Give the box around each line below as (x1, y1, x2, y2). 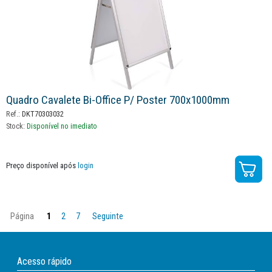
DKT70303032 (20, 109, 64, 118)
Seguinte (92, 211, 123, 222)
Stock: (6, 121, 27, 131)
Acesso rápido (16, 255, 72, 267)
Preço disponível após (6, 160, 78, 170)
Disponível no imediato (27, 121, 97, 131)
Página (10, 211, 34, 222)
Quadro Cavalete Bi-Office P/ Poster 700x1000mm (6, 92, 229, 107)
